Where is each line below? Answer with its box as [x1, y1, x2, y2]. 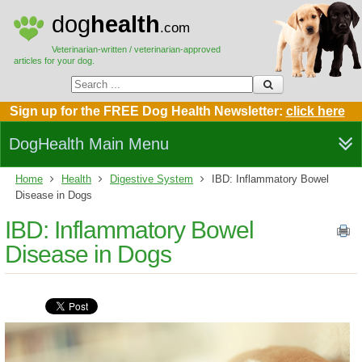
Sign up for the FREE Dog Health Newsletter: [9, 104, 286, 118]
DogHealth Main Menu [9, 135, 169, 153]
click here [285, 104, 345, 118]
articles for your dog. [14, 56, 95, 65]
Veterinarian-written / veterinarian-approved [52, 44, 221, 54]
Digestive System [110, 173, 193, 185]
